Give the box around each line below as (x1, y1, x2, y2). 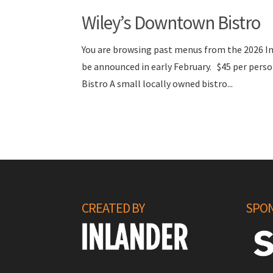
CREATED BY (82, 199, 145, 216)
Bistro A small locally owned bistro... (82, 77, 233, 90)
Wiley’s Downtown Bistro (82, 10, 261, 34)
